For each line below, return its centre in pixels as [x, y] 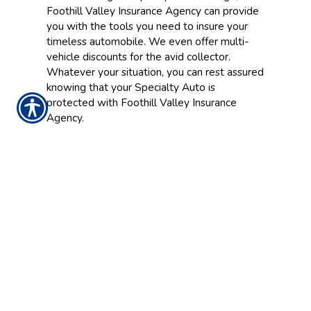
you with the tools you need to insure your [147, 26]
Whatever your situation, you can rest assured [155, 72]
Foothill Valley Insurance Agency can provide [152, 11]
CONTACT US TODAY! [155, 190]
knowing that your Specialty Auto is [131, 87]
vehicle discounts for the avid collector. [138, 57]
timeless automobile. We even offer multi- [148, 41]
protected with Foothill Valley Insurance [141, 102]
